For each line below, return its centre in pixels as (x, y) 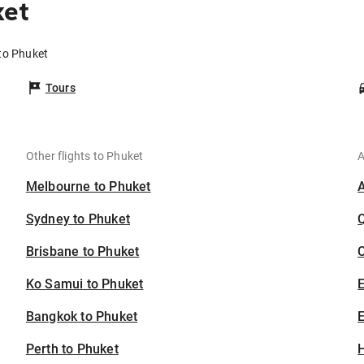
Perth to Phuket (72, 349)
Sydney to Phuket (78, 219)
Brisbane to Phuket (82, 252)
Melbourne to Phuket (88, 187)
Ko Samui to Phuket (84, 284)
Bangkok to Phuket (82, 317)
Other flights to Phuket (84, 156)
